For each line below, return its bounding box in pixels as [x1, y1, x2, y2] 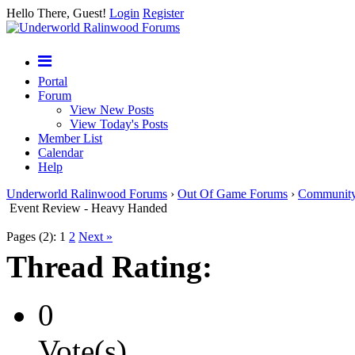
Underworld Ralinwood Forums [6, 187, 167, 200]
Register [143, 6, 184, 20]
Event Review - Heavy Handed [10, 201, 167, 215]
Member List [38, 132, 102, 145]
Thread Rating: [6, 250, 212, 284]
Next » [78, 230, 113, 243]
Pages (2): [6, 230, 56, 243]
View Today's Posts [70, 117, 168, 131]
